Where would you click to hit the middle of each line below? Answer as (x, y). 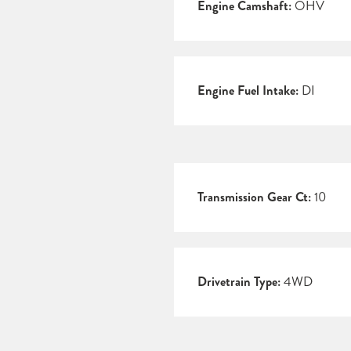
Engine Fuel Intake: (248, 91)
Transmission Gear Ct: (254, 197)
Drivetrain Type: (239, 282)
